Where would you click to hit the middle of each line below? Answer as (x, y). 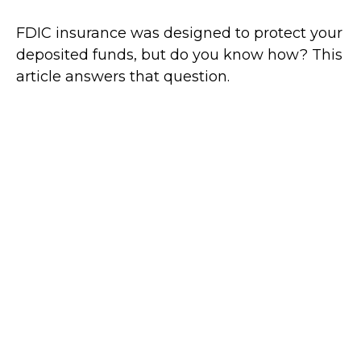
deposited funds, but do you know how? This (179, 55)
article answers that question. (123, 77)
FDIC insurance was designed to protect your (179, 33)
